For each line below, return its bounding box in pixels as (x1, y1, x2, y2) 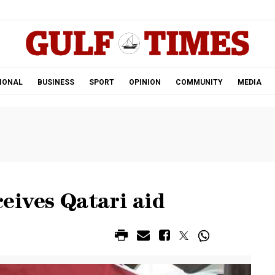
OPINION (128, 78, 161, 87)
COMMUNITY (175, 78, 223, 87)
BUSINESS (37, 78, 74, 87)
